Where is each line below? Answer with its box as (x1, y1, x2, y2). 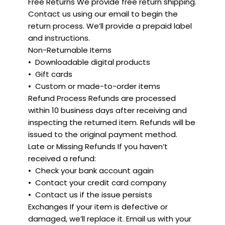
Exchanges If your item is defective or (28, 201, 168, 212)
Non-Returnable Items (28, 44, 111, 55)
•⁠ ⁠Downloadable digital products (28, 56, 150, 67)
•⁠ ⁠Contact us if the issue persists (28, 189, 152, 200)
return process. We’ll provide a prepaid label (28, 20, 192, 31)
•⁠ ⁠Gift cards (28, 68, 72, 79)
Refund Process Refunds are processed (28, 92, 176, 103)
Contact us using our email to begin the (28, 8, 178, 19)
